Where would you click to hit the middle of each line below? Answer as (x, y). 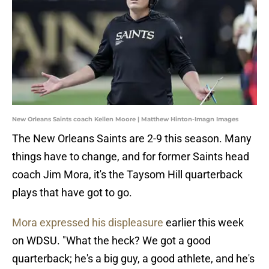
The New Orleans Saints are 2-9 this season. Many (132, 139)
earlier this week (204, 223)
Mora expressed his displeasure (88, 223)
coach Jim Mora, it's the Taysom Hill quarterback (127, 175)
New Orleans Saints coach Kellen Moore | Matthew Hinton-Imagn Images (125, 119)
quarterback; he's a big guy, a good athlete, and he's (133, 259)
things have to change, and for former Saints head (131, 157)
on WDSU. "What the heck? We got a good (111, 241)
